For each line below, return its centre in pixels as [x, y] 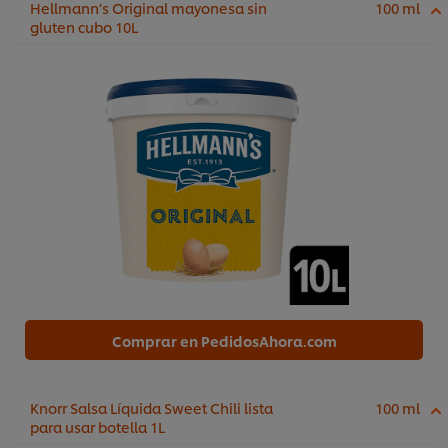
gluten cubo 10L [84, 27]
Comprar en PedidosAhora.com [224, 341]
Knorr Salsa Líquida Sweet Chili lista [151, 408]
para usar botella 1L [97, 427]
